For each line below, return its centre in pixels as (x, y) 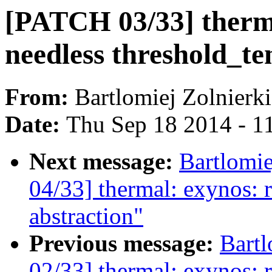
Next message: (104, 161)
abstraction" (86, 216)
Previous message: (124, 243)
